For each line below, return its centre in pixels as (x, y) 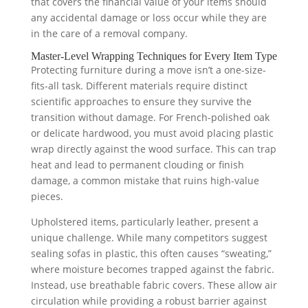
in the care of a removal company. (109, 33)
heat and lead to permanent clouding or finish (137, 165)
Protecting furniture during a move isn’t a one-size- (148, 70)
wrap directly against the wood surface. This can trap (153, 149)
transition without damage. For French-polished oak (150, 117)
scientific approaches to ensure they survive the (141, 101)
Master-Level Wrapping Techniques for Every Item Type (154, 56)
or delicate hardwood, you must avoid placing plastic (152, 133)
